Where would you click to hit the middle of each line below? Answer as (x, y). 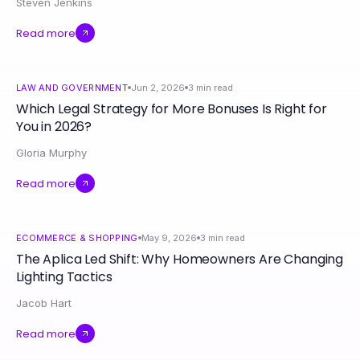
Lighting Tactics (64, 277)
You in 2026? (54, 127)
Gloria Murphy (51, 153)
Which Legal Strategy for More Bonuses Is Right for (172, 109)
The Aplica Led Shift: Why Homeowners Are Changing (180, 259)
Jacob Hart (44, 303)
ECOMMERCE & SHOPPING (77, 238)
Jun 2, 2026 (157, 88)
